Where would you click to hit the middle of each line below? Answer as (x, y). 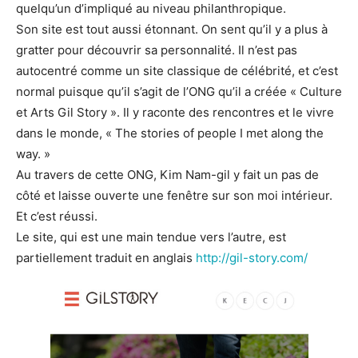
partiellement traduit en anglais (106, 257)
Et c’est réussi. (57, 216)
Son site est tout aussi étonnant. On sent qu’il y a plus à (172, 29)
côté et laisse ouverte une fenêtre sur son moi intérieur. (174, 195)
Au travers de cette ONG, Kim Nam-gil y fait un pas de (167, 174)
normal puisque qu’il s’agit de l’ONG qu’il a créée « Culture (179, 91)
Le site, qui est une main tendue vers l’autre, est (151, 237)
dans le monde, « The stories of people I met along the (170, 133)
